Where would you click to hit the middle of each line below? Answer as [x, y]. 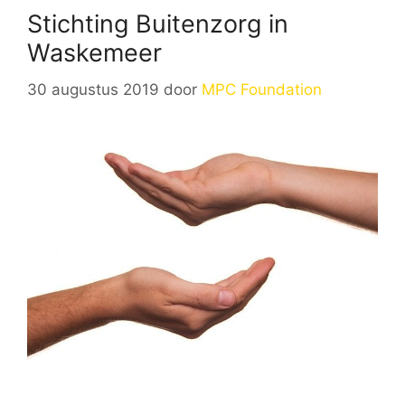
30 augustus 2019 [93, 89]
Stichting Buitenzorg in [158, 24]
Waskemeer [94, 53]
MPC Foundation [262, 89]
